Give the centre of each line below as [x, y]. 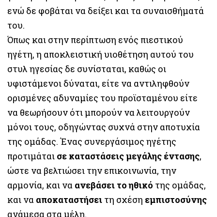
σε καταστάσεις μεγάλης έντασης [128, 156]
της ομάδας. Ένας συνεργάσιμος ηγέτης [92, 141]
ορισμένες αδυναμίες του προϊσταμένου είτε [102, 98]
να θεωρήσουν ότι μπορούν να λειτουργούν [99, 112]
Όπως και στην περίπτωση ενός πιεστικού [95, 39]
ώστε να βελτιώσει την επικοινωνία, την [92, 170]
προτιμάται [32, 156]
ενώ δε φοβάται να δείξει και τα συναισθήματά [106, 10]
